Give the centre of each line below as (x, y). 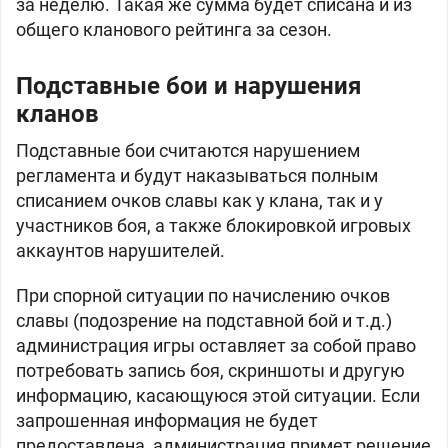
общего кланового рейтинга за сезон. (174, 29)
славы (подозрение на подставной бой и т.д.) (204, 320)
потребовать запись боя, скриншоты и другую (210, 370)
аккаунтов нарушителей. (120, 250)
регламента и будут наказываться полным (197, 175)
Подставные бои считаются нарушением (188, 150)
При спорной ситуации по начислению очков (203, 295)
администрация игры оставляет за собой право (216, 345)
